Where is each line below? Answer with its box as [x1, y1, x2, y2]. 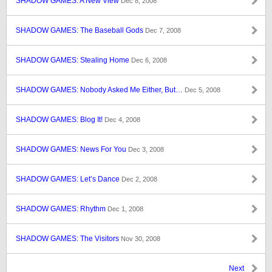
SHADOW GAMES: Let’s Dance [16, 175, 121, 183]
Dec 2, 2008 [121, 175, 157, 183]
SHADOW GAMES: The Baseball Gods [16, 26, 145, 35]
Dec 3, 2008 [128, 146, 164, 153]
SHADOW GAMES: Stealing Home [16, 56, 131, 64]
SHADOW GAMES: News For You [16, 145, 128, 154]
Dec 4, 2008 [104, 116, 140, 123]
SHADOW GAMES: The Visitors [16, 234, 121, 243]
